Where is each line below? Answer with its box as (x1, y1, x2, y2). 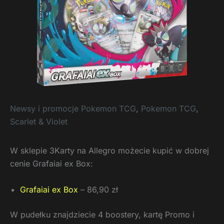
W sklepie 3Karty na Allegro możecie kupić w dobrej (10, 145, 209, 155)
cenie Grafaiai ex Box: (10, 158, 93, 168)
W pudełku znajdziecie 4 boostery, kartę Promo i (10, 209, 194, 219)
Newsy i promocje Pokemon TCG (10, 103, 136, 113)
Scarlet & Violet (10, 116, 67, 126)
